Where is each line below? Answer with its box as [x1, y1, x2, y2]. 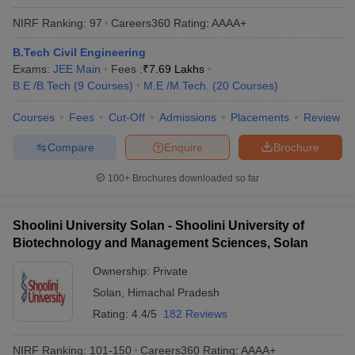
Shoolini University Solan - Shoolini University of [13, 219, 304, 232]
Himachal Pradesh [128, 286, 219, 299]
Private [153, 265, 188, 277]
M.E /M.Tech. [143, 79, 209, 92]
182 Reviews [163, 307, 227, 320]
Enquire [164, 140, 203, 154]
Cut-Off [109, 111, 145, 124]
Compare [47, 140, 94, 154]
